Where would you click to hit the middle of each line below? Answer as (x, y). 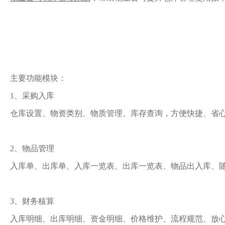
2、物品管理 (32, 148)
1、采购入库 (32, 96)
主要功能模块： (38, 78)
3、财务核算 (32, 201)
